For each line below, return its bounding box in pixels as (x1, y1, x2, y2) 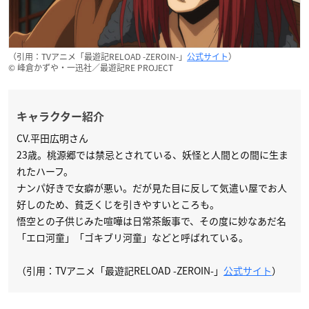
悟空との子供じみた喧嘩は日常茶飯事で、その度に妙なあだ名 (17, 214, 286, 228)
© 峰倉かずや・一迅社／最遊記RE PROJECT (8, 61, 173, 74)
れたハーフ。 (17, 164, 73, 179)
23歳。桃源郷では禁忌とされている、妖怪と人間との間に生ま (17, 148, 288, 162)
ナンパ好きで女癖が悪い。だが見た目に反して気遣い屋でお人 (17, 181, 287, 195)
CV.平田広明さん (17, 131, 88, 146)
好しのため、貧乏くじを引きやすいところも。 (17, 197, 219, 212)
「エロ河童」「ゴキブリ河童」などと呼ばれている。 (17, 230, 248, 245)
